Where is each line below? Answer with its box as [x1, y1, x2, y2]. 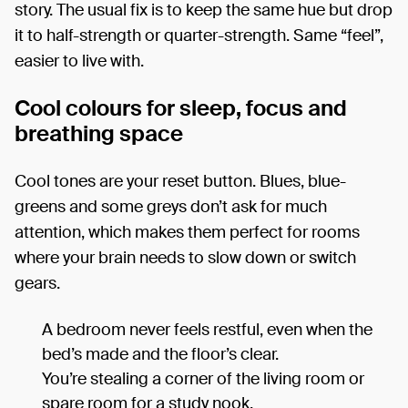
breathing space [15, 118, 183, 148]
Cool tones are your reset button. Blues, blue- [15, 169, 346, 192]
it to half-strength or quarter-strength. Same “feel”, [15, 24, 383, 46]
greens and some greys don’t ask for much [15, 195, 327, 218]
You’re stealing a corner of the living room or [42, 367, 364, 390]
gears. [15, 271, 60, 294]
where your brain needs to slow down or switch [15, 246, 356, 269]
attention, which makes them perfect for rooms [15, 220, 360, 243]
